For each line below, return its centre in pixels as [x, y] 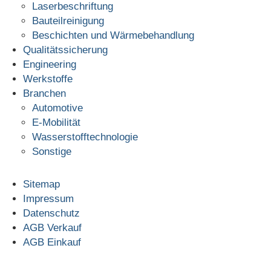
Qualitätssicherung [65, 50]
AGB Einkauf [52, 242]
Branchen [44, 93]
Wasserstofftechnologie [85, 137]
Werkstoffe [47, 79]
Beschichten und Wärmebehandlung [113, 35]
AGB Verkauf [52, 228]
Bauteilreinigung [68, 21]
